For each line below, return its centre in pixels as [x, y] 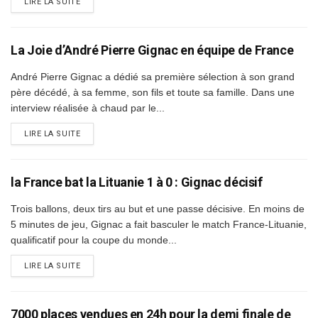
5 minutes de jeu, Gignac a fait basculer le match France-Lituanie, [159, 224]
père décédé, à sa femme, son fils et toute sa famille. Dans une [153, 92]
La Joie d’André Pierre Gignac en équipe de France [152, 50]
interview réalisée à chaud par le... [88, 108]
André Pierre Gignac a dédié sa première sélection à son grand [153, 76]
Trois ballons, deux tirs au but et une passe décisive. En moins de [158, 208]
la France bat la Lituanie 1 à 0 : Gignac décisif [137, 182]
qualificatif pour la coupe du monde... [94, 240]
